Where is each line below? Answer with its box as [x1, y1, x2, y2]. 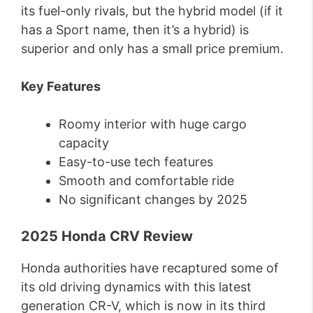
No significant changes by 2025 [59, 192, 247, 207]
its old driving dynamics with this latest [21, 279, 252, 294]
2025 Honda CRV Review [21, 228, 193, 245]
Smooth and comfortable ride [59, 173, 234, 188]
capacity [59, 136, 109, 150]
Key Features [21, 79, 101, 94]
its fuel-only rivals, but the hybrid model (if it [21, 3, 283, 18]
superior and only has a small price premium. [21, 41, 284, 56]
